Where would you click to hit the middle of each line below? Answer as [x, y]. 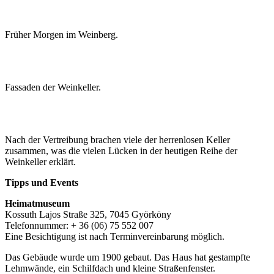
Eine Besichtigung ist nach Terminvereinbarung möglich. [115, 236]
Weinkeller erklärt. [40, 161]
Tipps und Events [42, 182]
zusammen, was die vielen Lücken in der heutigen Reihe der [121, 150]
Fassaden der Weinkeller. [53, 87]
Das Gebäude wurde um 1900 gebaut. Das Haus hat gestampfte [128, 257]
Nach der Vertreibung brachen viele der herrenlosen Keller [117, 139]
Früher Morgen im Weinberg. [61, 34]
